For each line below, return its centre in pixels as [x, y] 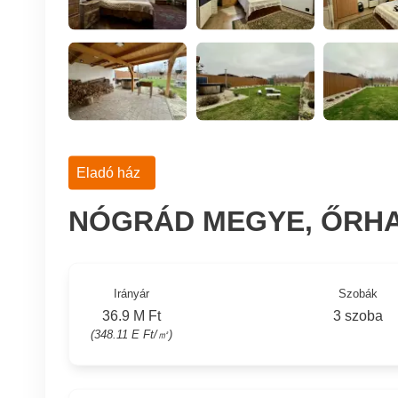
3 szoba [358, 315]
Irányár [131, 294]
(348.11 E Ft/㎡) [131, 334]
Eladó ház [108, 172]
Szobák [358, 294]
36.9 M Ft [131, 315]
